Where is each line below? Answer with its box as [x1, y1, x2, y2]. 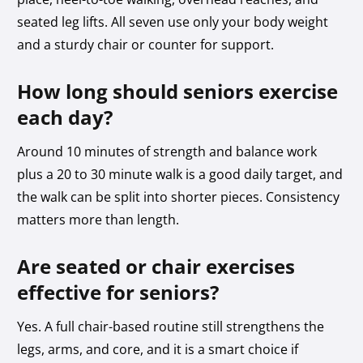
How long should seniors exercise [17, 77, 339, 105]
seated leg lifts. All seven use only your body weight [17, 12, 329, 31]
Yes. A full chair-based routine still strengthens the [17, 317, 325, 335]
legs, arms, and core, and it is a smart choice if [17, 340, 299, 358]
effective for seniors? [17, 278, 220, 305]
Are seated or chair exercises [17, 252, 296, 280]
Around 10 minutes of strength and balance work [17, 142, 318, 160]
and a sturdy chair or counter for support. [17, 35, 275, 53]
